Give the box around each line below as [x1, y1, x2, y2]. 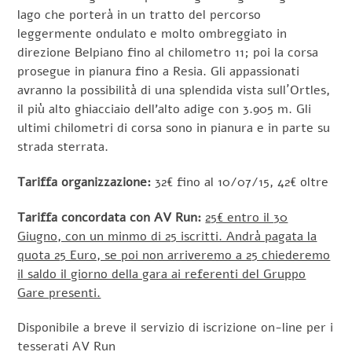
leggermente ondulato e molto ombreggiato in [17, 24, 288, 42]
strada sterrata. [17, 137, 109, 156]
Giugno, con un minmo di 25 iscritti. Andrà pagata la [17, 227, 317, 245]
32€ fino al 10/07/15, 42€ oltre [151, 173, 329, 191]
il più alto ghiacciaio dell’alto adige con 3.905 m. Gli [17, 100, 312, 118]
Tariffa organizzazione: [17, 173, 152, 191]
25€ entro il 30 [205, 208, 288, 226]
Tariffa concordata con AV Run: [17, 208, 206, 226]
